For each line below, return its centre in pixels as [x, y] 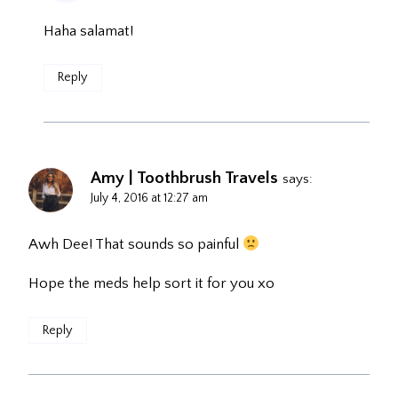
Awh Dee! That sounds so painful [135, 245]
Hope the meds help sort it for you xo [151, 284]
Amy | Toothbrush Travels [184, 178]
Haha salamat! [88, 31]
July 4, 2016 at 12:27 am [149, 198]
